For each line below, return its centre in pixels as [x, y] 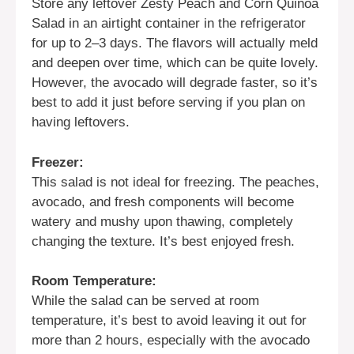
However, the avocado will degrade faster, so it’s [175, 83]
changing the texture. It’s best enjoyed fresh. [163, 241]
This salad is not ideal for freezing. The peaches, [175, 182]
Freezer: [58, 162]
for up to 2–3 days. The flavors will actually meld [175, 43]
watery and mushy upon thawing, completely [162, 221]
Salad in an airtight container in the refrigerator [169, 24]
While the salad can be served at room [145, 301]
